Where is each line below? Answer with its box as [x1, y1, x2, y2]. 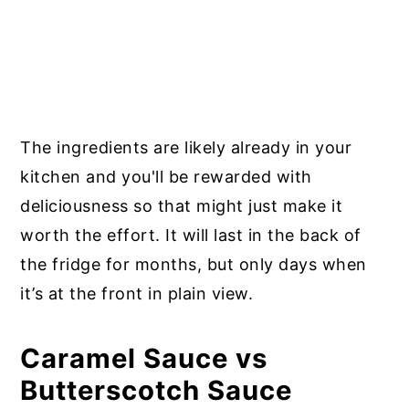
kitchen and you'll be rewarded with [20, 166, 312, 186]
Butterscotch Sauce [20, 373, 293, 406]
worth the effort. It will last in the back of [20, 225, 362, 245]
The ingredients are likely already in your [20, 137, 352, 157]
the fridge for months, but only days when [20, 254, 367, 274]
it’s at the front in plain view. [20, 283, 254, 303]
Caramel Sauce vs [20, 341, 268, 374]
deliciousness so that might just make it [20, 195, 343, 215]
